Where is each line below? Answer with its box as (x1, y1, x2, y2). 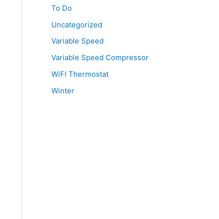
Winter (51, 86, 74, 95)
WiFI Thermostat (51, 69, 109, 79)
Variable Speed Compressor (51, 53, 149, 62)
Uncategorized (51, 20, 102, 29)
